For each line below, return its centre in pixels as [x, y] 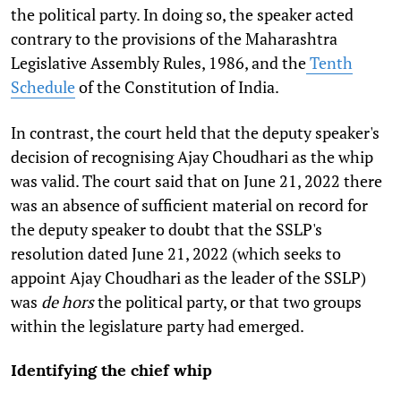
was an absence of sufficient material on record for [189, 205]
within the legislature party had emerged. [159, 325]
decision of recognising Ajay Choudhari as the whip [192, 156]
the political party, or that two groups [228, 301]
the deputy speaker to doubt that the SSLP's [166, 229]
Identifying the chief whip [111, 370]
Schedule [43, 86]
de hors [68, 301]
